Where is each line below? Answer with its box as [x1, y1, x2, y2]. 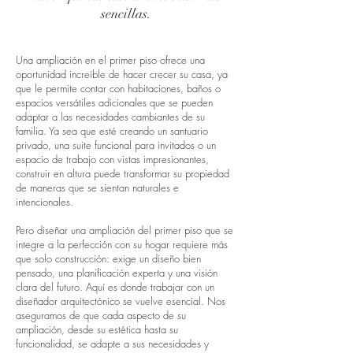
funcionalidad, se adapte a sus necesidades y [16, 336, 209, 351]
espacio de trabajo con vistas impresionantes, [16, 152, 209, 166]
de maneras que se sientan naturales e [16, 180, 179, 195]
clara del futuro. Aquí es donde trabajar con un [16, 280, 214, 294]
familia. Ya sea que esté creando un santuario [16, 124, 208, 138]
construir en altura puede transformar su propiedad [16, 166, 229, 180]
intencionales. [16, 195, 73, 209]
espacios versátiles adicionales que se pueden [16, 95, 213, 110]
